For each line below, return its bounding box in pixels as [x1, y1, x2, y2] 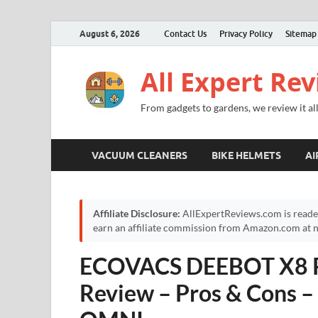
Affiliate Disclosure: [93, 208, 180, 219]
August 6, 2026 [79, 28, 140, 39]
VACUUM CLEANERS [92, 149, 187, 161]
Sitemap [285, 28, 317, 39]
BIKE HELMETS [212, 149, 281, 161]
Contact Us [164, 28, 207, 39]
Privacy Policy [219, 28, 273, 39]
